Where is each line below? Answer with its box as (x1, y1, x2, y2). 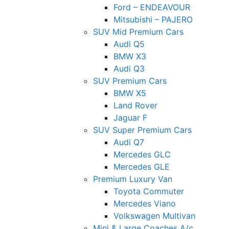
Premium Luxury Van (93, 173, 172, 184)
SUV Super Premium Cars (93, 124, 192, 135)
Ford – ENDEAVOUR (113, 2, 190, 12)
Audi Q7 (113, 136, 144, 147)
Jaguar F (113, 112, 147, 123)
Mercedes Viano (113, 198, 176, 209)
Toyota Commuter (113, 186, 184, 196)
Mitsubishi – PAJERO (113, 14, 193, 25)
